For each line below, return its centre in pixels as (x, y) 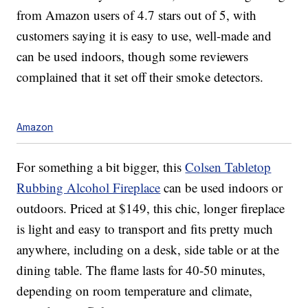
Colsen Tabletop (228, 167)
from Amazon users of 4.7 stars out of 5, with (137, 15)
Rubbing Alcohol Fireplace (89, 188)
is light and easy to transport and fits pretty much (145, 229)
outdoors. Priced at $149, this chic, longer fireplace (151, 208)
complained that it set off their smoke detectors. (140, 77)
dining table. (52, 270)
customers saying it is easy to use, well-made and (144, 36)
